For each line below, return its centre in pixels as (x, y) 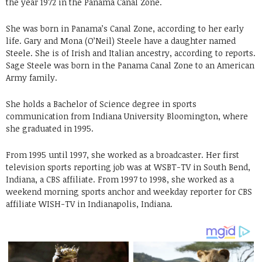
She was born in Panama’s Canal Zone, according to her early (125, 28)
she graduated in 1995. (50, 128)
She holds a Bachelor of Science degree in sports (101, 104)
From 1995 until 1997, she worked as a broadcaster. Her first (123, 154)
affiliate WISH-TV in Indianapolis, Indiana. (89, 204)
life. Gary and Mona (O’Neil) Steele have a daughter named (121, 40)
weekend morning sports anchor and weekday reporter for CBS (129, 191)
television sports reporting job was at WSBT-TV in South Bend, (128, 167)
